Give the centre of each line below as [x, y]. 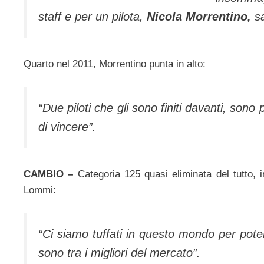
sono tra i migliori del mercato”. [119, 253]
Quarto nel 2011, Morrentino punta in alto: [115, 64]
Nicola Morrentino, [199, 17]
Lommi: [40, 190]
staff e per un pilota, [93, 17]
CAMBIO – [49, 174]
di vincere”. [67, 127]
